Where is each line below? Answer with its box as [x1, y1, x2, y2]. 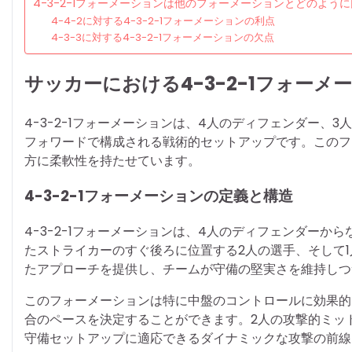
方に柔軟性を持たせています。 [24, 152, 200, 170]
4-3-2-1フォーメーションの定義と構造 [24, 185, 293, 207]
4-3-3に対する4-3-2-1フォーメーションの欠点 [50, 30, 274, 46]
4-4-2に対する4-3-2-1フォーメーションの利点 [50, 13, 275, 29]
